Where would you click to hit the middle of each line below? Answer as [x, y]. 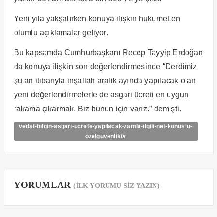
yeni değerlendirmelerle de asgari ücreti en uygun [101, 94]
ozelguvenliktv [106, 136]
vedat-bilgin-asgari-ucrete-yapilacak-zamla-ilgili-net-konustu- [106, 126]
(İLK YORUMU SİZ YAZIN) [116, 186]
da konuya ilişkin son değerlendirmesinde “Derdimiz [105, 66]
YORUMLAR [44, 185]
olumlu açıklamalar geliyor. [61, 32]
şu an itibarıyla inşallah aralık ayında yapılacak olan [105, 80]
